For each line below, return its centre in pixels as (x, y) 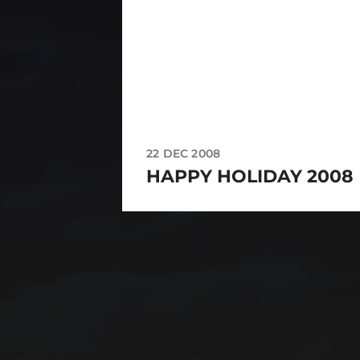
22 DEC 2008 (184, 153)
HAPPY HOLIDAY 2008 (250, 176)
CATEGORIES (203, 274)
